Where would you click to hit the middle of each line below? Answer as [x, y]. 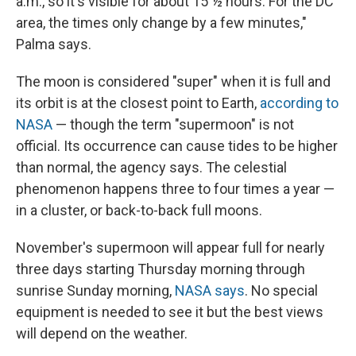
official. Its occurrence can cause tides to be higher [177, 146]
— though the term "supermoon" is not [173, 125]
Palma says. [54, 44]
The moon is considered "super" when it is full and [173, 82]
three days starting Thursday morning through [161, 269]
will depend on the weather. [102, 334]
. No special [281, 291]
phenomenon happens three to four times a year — [175, 189]
